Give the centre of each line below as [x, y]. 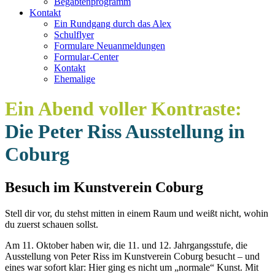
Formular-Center [86, 57]
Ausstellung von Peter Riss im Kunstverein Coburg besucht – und [132, 256]
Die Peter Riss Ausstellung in [125, 132]
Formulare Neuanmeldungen [110, 46]
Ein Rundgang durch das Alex [113, 24]
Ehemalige [75, 79]
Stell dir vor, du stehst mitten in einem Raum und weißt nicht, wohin [137, 213]
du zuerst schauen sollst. [52, 224]
